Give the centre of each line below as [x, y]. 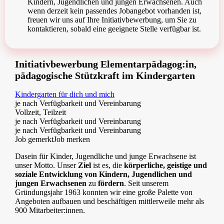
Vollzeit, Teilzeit [40, 112]
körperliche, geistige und [165, 165]
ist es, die [107, 165]
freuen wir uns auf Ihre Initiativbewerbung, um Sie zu [112, 20]
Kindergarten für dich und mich [65, 94]
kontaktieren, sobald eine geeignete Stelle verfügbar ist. [114, 29]
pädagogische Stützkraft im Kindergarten [105, 76]
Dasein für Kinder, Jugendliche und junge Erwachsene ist [105, 156]
